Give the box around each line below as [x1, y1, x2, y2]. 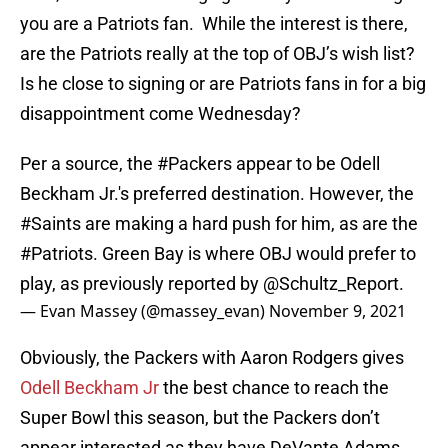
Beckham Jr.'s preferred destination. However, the [20, 183, 414, 205]
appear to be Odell [232, 153, 380, 175]
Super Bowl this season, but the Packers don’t [20, 407, 380, 429]
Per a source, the [20, 153, 157, 175]
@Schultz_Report [263, 273, 399, 295]
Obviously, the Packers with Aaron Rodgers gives [20, 347, 404, 369]
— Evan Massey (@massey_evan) [20, 300, 269, 323]
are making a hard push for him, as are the [81, 213, 418, 235]
